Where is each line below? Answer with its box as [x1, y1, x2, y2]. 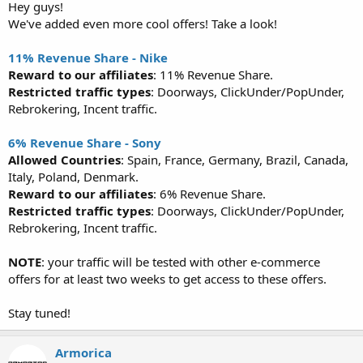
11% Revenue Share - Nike [8, 49, 168, 66]
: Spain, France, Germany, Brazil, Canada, [121, 152, 348, 168]
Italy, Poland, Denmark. [8, 169, 139, 185]
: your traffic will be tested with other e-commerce [41, 254, 320, 270]
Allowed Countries [8, 152, 121, 168]
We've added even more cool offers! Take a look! [8, 15, 277, 32]
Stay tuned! [8, 305, 70, 321]
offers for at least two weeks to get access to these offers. [8, 271, 327, 287]
